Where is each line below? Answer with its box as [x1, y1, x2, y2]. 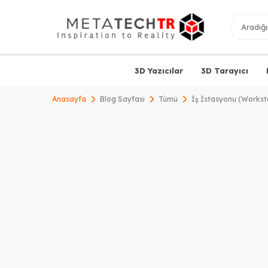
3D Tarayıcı [200, 65, 248, 75]
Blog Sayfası [100, 95, 145, 103]
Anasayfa [52, 95, 86, 103]
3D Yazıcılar [134, 65, 183, 75]
